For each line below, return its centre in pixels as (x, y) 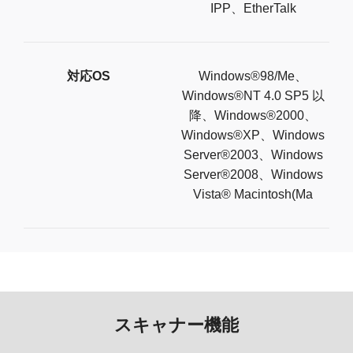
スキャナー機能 (176, 325)
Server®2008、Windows (253, 175)
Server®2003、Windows (253, 155)
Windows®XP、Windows (253, 136)
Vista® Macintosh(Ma (253, 195)
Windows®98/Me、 (253, 76)
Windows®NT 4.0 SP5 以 (253, 96)
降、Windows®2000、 (253, 116)
